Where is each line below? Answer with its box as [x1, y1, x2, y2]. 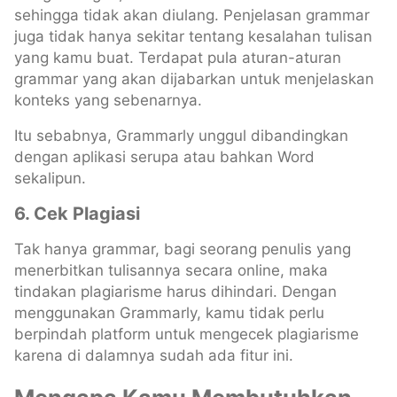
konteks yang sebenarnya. [14, 90, 206, 109]
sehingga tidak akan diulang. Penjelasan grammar [14, 5, 370, 24]
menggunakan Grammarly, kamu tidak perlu [14, 303, 324, 322]
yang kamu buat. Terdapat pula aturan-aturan [14, 48, 341, 66]
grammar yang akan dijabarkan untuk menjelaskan [14, 69, 374, 88]
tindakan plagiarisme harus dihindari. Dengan [14, 282, 337, 300]
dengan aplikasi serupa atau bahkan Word [14, 147, 315, 166]
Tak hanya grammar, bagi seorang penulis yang [14, 239, 351, 258]
